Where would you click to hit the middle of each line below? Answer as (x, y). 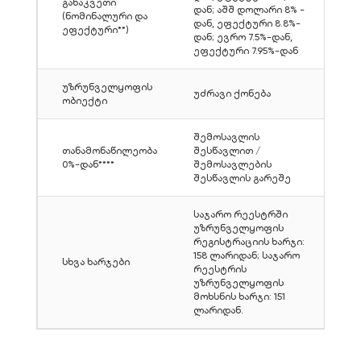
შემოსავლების (232, 165)
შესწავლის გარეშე (242, 178)
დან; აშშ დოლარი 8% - (249, 10)
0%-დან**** (88, 165)
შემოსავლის (226, 137)
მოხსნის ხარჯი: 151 (239, 297)
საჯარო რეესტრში (241, 215)
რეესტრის (220, 270)
